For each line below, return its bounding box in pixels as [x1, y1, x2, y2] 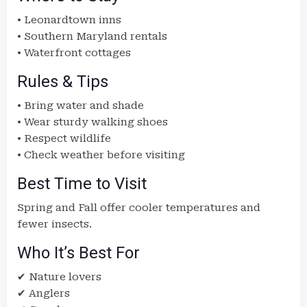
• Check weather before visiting [17, 149, 185, 161]
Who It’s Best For [17, 243, 140, 262]
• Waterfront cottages [17, 47, 131, 59]
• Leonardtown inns [17, 14, 121, 26]
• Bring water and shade [17, 99, 144, 112]
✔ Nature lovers [17, 271, 101, 283]
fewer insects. [17, 218, 92, 230]
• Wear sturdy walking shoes [17, 116, 168, 128]
